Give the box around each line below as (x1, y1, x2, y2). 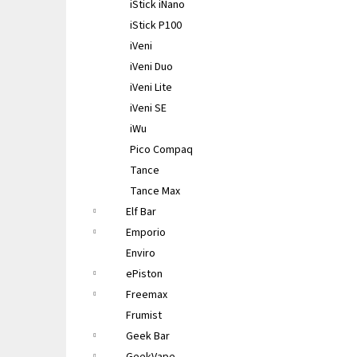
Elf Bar (126, 204, 156, 220)
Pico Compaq (130, 142, 193, 158)
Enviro (126, 245, 155, 261)
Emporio (126, 225, 166, 241)
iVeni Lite (130, 80, 172, 96)
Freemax (126, 287, 167, 303)
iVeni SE (130, 100, 167, 116)
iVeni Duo (130, 59, 173, 75)
